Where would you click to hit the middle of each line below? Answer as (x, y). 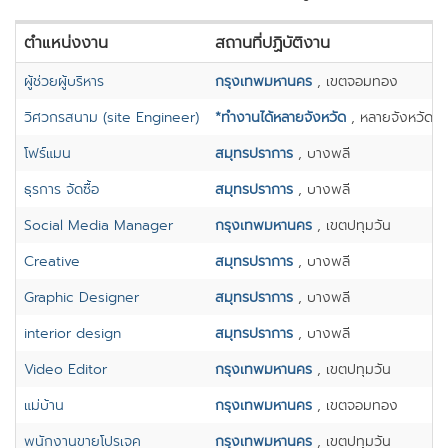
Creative (52, 261)
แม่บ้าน (44, 405)
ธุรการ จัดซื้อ (61, 189)
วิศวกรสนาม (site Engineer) (111, 117)
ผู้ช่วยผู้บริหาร (64, 81)
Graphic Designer (81, 297)
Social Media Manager (98, 225)
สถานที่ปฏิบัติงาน (272, 43)
